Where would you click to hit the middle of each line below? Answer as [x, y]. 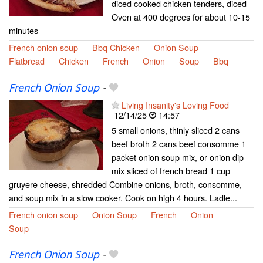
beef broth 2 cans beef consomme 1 [179, 143]
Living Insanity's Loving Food [175, 104]
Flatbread [27, 61]
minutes [23, 31]
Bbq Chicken [116, 48]
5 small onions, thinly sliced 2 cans [176, 130]
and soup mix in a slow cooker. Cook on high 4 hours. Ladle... [123, 197]
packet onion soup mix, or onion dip [178, 157]
